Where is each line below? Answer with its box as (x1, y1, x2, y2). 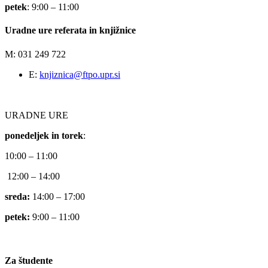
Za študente (5, 255, 53, 266)
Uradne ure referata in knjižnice (5, 25, 136, 36)
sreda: (5, 191, 30, 202)
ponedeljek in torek (5, 130, 83, 141)
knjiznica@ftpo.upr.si (39, 69, 120, 80)
